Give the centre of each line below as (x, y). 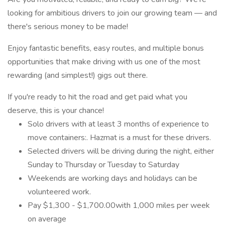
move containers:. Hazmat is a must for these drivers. (119, 138)
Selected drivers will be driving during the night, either (121, 151)
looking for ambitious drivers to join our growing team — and (112, 13)
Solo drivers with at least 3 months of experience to (118, 124)
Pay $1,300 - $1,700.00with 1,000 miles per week (119, 205)
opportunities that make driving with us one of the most (104, 62)
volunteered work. (59, 192)
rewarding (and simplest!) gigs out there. (78, 75)
